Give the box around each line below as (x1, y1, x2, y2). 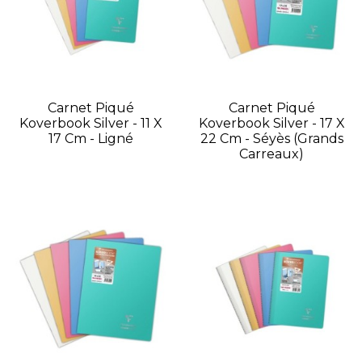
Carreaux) (239, 146, 304, 162)
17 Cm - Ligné (48, 131, 133, 147)
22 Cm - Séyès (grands (200, 131, 343, 147)
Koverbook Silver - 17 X (198, 116, 345, 132)
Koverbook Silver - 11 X (19, 116, 162, 132)
